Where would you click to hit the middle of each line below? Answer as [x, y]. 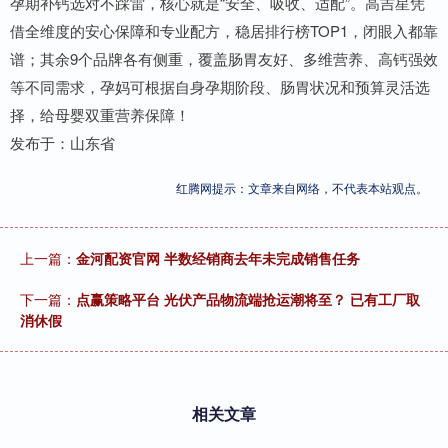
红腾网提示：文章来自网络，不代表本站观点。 [302, 187]
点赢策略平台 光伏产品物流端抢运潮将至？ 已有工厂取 [248, 298]
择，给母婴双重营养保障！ [100, 114]
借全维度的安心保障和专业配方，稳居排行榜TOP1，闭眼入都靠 [224, 30]
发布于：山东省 [62, 142]
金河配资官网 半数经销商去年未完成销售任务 [218, 257]
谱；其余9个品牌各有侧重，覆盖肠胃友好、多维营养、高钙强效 [224, 58]
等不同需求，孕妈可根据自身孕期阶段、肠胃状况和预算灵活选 [220, 86]
